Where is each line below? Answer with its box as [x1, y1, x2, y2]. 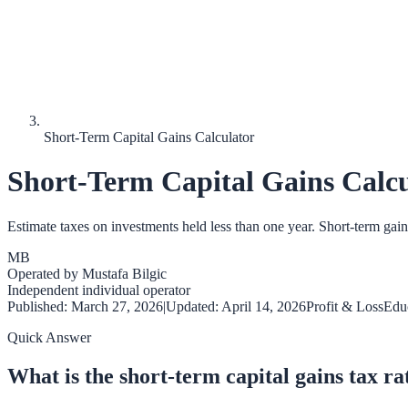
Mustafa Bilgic [82, 265, 167, 281]
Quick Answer [7, 329, 91, 345]
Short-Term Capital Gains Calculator [44, 129, 254, 145]
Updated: [166, 298, 221, 314]
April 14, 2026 [221, 298, 306, 314]
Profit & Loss [306, 298, 383, 314]
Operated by [7, 265, 82, 281]
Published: [7, 298, 71, 314]
